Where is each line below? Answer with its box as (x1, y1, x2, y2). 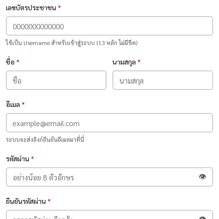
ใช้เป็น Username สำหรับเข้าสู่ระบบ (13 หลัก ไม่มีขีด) (6, 39, 137, 46)
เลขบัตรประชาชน (6, 3, 58, 12)
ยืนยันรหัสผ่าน (6, 197, 47, 205)
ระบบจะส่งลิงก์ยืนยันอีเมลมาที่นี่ (6, 135, 84, 143)
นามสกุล (112, 57, 137, 66)
